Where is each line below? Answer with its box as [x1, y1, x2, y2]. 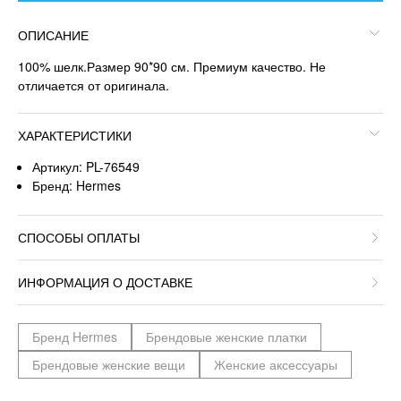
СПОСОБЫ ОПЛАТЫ [18, 227, 140, 246]
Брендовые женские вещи [32, 354, 185, 373]
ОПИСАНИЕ [18, 26, 89, 45]
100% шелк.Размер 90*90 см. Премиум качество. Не [18, 57, 326, 76]
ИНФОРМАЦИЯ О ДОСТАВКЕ [18, 272, 192, 291]
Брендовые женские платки [146, 327, 307, 346]
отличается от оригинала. [18, 76, 169, 95]
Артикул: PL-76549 [32, 158, 141, 176]
